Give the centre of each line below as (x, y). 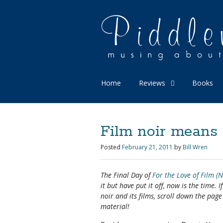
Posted (111, 147)
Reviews (152, 83)
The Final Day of (126, 175)
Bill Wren (195, 147)
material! (115, 206)
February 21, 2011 (147, 147)
